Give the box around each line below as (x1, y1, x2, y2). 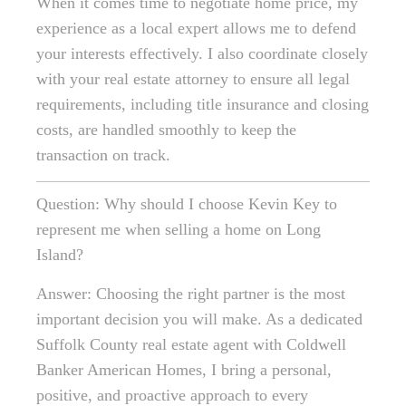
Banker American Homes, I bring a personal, (36, 361, 332, 380)
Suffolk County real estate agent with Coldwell (36, 335, 346, 354)
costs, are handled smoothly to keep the (36, 121, 296, 140)
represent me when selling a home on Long (36, 220, 321, 239)
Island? (36, 246, 83, 265)
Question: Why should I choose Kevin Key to (36, 195, 337, 214)
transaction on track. (36, 146, 170, 165)
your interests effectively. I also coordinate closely (36, 44, 368, 63)
